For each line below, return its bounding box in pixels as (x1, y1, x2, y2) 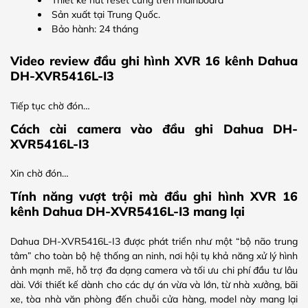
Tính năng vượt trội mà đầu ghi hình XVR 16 (10, 188, 298, 203)
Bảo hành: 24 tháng (52, 22, 138, 35)
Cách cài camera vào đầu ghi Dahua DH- (10, 120, 298, 136)
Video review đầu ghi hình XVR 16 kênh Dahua (10, 53, 298, 69)
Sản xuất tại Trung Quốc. (52, 8, 160, 21)
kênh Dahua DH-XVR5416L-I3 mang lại (10, 203, 245, 219)
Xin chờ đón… (10, 167, 69, 180)
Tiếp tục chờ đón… (10, 100, 90, 113)
